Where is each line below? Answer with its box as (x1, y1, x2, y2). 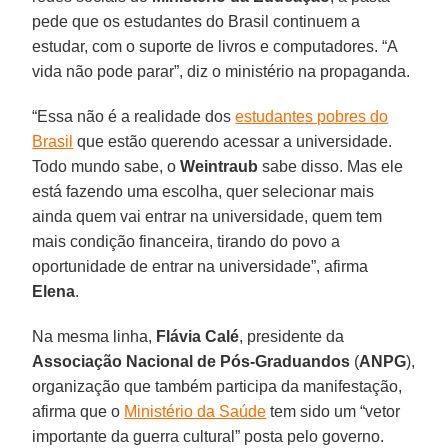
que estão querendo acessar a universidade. (73, 132, 393, 150)
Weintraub (180, 157, 259, 175)
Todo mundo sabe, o (32, 157, 181, 175)
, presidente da (239, 327, 345, 345)
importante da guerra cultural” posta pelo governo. (32, 427, 385, 445)
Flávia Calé (156, 327, 240, 345)
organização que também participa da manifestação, (32, 377, 403, 395)
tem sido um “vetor (266, 402, 401, 420)
